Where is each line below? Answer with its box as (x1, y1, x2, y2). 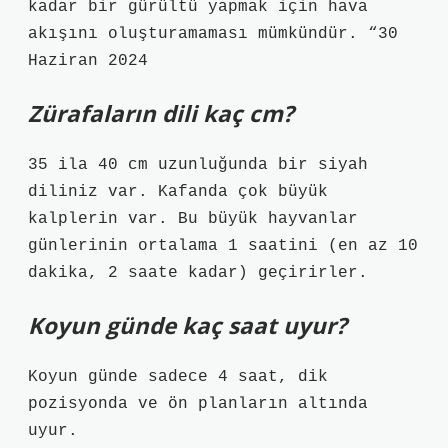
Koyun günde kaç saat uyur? (28, 310, 347, 341)
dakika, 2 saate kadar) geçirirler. (28, 264, 368, 282)
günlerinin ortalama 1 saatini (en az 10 (28, 237, 418, 255)
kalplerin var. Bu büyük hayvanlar (28, 210, 358, 228)
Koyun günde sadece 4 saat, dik (28, 368, 328, 386)
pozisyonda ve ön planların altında (28, 395, 368, 413)
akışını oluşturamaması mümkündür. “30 (28, 25, 398, 43)
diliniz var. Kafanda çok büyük (28, 183, 328, 201)
